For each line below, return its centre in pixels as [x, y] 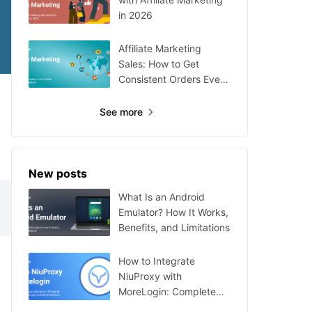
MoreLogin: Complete [167, 291]
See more [121, 112]
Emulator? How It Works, [173, 212]
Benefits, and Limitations [174, 227]
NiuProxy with [150, 276]
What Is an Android [162, 197]
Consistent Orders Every [174, 79]
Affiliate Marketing [160, 48]
